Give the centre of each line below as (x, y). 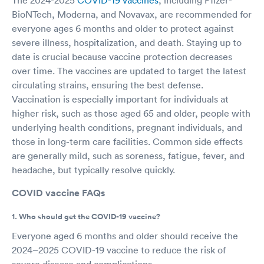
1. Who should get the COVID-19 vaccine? (86, 217)
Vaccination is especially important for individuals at (120, 99)
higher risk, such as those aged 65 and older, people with (131, 113)
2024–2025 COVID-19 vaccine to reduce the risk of (119, 250)
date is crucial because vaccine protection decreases (122, 56)
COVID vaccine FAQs (58, 193)
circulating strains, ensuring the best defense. (108, 85)
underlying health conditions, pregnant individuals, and (127, 127)
